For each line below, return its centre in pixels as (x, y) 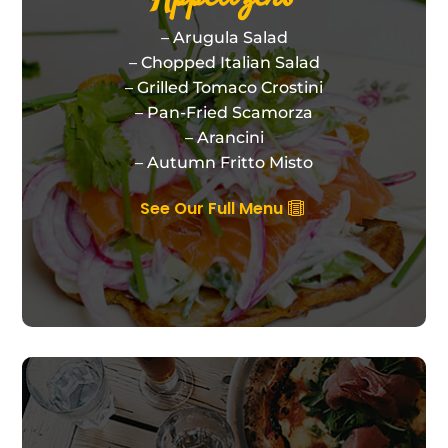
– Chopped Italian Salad (224, 62)
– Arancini (224, 137)
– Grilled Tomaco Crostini (224, 87)
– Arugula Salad (224, 37)
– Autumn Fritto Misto (224, 162)
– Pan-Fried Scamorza (224, 112)
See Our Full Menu (211, 208)
